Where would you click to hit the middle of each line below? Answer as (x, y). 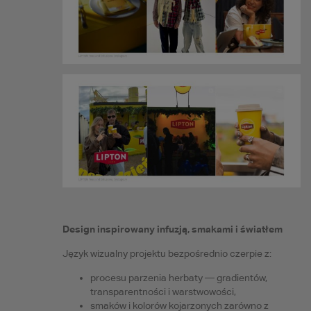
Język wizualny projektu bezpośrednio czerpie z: (167, 254)
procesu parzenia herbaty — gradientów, (178, 278)
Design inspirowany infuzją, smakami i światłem (172, 229)
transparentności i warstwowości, (163, 292)
